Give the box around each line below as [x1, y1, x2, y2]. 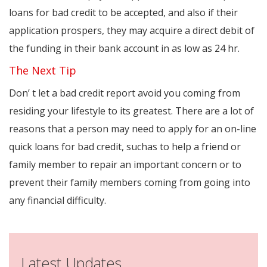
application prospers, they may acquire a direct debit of [9, 24, 254, 38]
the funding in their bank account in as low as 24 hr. [9, 42, 240, 55]
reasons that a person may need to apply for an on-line [9, 122, 256, 136]
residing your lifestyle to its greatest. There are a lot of [9, 104, 254, 118]
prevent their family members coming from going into [9, 176, 250, 190]
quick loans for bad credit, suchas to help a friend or [9, 140, 241, 154]
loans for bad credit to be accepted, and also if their [9, 6, 238, 20]
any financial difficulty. [9, 194, 106, 207]
